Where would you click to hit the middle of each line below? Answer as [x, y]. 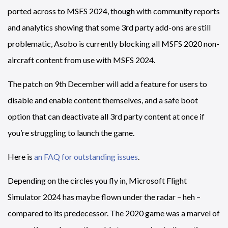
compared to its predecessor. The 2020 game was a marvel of [114, 213]
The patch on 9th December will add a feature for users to [107, 84]
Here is [21, 156]
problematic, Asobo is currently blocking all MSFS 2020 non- [113, 44]
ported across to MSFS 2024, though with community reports [114, 11]
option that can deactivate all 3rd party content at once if [106, 116]
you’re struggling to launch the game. [71, 133]
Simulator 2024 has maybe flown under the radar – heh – [104, 197]
